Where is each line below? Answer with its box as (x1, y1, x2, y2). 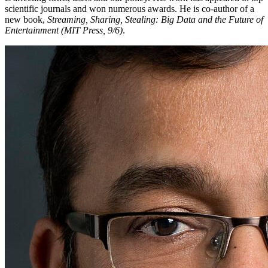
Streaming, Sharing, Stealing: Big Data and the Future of (47, 14, 263, 25)
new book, (5, 14, 47, 25)
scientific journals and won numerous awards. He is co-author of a (5, 4, 254, 14)
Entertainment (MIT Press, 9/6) (5, 25, 123, 36)
